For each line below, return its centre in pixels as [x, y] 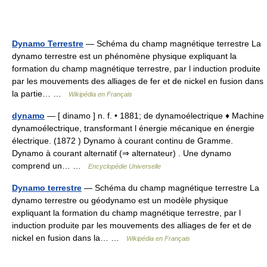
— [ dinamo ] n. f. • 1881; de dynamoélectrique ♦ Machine [154, 116]
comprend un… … [50, 166]
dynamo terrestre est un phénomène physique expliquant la [124, 56]
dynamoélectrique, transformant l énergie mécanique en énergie [133, 128]
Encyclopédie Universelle [125, 166]
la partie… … [40, 94]
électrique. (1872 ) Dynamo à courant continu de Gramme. [122, 141]
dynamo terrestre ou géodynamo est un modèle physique [120, 200]
